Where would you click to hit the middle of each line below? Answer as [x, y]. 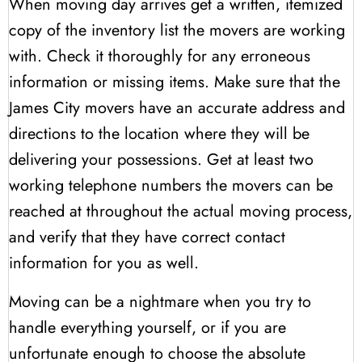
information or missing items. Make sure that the [175, 82]
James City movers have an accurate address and [177, 107]
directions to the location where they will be [159, 133]
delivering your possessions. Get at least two [161, 159]
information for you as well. [104, 263]
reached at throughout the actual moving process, [181, 211]
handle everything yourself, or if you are [147, 327]
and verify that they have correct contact [147, 237]
